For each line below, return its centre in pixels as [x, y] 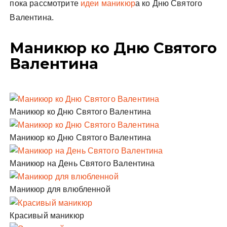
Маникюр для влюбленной [60, 190]
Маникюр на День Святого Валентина [82, 164]
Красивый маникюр [47, 215]
